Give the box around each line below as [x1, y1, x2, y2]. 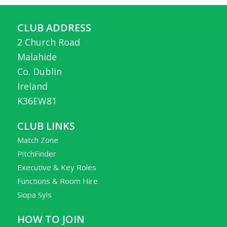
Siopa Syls [17, 189, 52, 200]
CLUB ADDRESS [17, 20, 91, 34]
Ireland [17, 80, 48, 92]
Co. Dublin [17, 65, 62, 78]
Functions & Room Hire [17, 175, 98, 186]
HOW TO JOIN [17, 212, 85, 226]
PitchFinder [17, 148, 56, 159]
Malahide [17, 50, 57, 63]
